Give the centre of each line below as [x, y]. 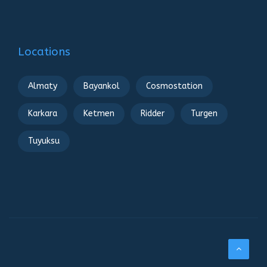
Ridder [153, 114]
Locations [44, 52]
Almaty [43, 86]
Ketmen [99, 114]
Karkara [43, 114]
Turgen [204, 114]
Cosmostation [174, 86]
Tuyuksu [44, 141]
